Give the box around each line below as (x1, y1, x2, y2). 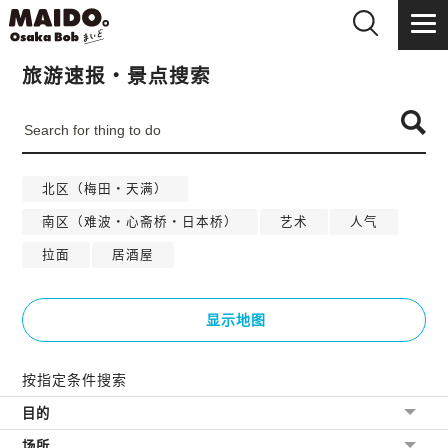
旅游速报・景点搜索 (22, 62, 212, 89)
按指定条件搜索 (22, 370, 128, 390)
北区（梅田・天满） (42, 180, 169, 198)
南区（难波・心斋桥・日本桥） (42, 213, 239, 231)
